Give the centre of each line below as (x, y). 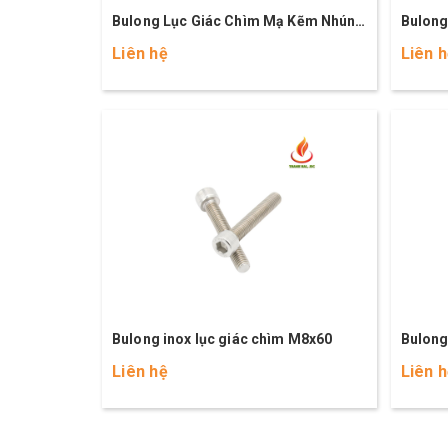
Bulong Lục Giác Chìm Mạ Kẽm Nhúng (238, 21)
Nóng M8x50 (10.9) (175, 43)
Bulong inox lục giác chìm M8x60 (222, 339)
